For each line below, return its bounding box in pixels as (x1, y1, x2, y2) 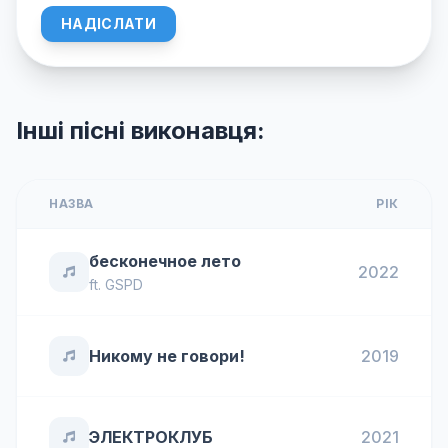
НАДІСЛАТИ (61, 15, 157, 32)
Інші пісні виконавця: (16, 116, 265, 145)
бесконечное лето (89, 251, 241, 271)
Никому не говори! (89, 346, 245, 366)
